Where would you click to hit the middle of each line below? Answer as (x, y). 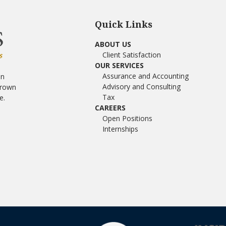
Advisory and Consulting (141, 87)
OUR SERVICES (119, 66)
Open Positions (127, 119)
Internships (120, 129)
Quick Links (123, 24)
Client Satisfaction (131, 55)
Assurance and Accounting (145, 76)
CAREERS (110, 108)
